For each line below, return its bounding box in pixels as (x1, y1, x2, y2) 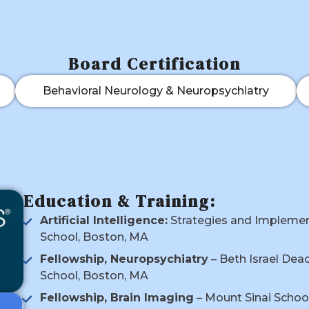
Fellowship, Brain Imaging (40, 291, 194, 305)
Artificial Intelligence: (40, 214, 168, 228)
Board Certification (68, 52, 241, 76)
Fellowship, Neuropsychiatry (40, 252, 208, 266)
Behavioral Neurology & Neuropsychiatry (43, 84, 269, 98)
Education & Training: (23, 190, 216, 213)
